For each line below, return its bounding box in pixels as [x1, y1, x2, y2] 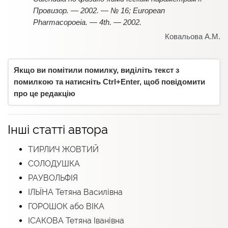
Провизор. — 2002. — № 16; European [33, 6, 165, 15]
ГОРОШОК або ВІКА [28, 201, 104, 211]
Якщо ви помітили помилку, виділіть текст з [14, 66, 179, 74]
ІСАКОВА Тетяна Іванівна [28, 215, 124, 225]
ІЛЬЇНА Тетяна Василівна [28, 187, 123, 197]
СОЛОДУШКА [28, 158, 80, 168]
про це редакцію [14, 89, 75, 98]
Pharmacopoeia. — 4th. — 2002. [33, 18, 141, 26]
